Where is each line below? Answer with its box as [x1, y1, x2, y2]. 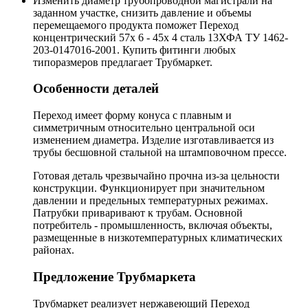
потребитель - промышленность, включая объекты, [33, 219, 272, 232]
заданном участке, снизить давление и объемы [33, 6, 252, 19]
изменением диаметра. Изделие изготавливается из [33, 134, 274, 146]
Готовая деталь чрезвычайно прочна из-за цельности [33, 170, 280, 182]
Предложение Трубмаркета [33, 269, 196, 284]
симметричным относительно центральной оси [33, 122, 255, 134]
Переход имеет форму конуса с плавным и [33, 109, 232, 122]
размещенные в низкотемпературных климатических [33, 232, 283, 244]
